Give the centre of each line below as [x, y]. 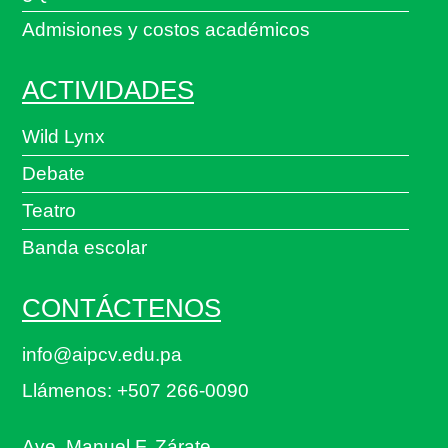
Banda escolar [84, 248]
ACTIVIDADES [107, 90]
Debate [53, 174]
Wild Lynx [63, 137]
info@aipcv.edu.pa [101, 355]
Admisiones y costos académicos [165, 30]
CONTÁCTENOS [121, 308]
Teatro [48, 211]
